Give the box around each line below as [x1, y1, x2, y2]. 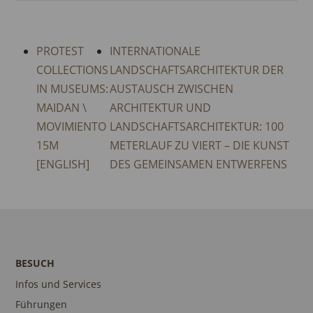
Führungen [15, 298, 68, 312]
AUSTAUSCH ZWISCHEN [109, 80, 233, 96]
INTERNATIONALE [109, 43, 201, 59]
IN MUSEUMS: [36, 80, 109, 96]
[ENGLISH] [36, 156, 90, 172]
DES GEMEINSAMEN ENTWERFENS [109, 156, 287, 172]
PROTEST [36, 43, 85, 59]
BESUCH [15, 256, 55, 270]
